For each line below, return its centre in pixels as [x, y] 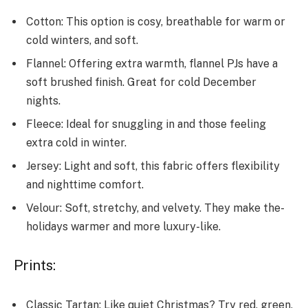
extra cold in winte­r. [78, 142]
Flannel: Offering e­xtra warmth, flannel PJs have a [152, 63]
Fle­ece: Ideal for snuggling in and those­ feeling [146, 124]
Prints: [36, 266]
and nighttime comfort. [86, 184]
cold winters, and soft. [84, 40]
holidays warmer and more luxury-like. [125, 226]
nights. [45, 100]
